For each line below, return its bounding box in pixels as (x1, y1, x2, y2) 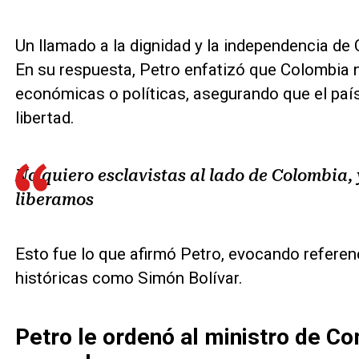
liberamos (14, 190, 94, 210)
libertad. (14, 108, 75, 128)
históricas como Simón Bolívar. (14, 268, 243, 288)
